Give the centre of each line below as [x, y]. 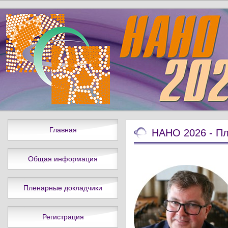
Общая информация [63, 159]
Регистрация [63, 217]
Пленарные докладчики [63, 188]
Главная [63, 130]
